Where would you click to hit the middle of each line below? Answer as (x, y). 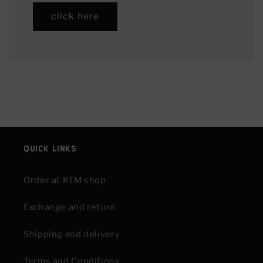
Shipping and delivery (72, 234)
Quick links (50, 149)
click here (75, 16)
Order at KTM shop (65, 180)
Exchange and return (70, 207)
